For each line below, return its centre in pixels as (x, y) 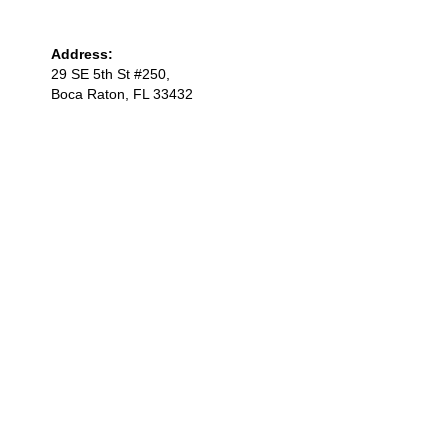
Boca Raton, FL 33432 (122, 94)
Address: (82, 54)
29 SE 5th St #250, (111, 74)
